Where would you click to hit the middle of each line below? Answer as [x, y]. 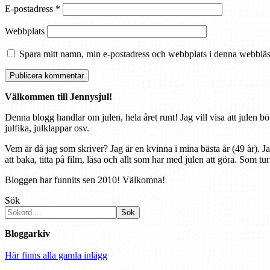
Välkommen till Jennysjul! [58, 96]
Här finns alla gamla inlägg [56, 255]
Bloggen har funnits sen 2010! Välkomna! [85, 180]
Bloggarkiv [27, 233]
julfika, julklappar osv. [47, 128]
